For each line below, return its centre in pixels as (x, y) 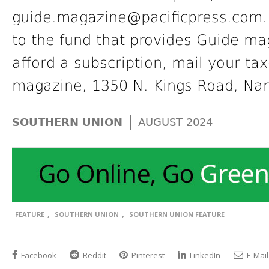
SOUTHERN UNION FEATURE (177, 214)
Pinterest (147, 255)
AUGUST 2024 (175, 122)
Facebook (38, 255)
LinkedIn (204, 255)
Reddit (94, 255)
